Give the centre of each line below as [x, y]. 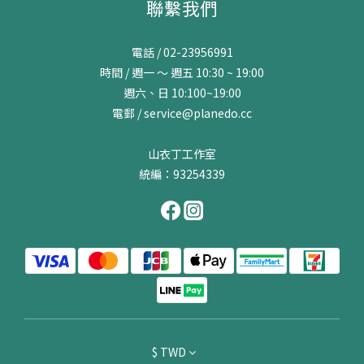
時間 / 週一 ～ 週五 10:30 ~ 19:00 [182, 72]
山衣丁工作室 [182, 153]
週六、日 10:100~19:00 [182, 92]
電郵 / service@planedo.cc [182, 113]
